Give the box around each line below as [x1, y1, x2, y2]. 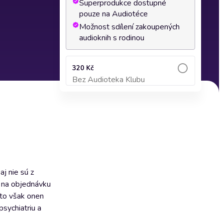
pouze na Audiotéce [79, 8, 148, 19]
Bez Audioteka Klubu [72, 74, 145, 85]
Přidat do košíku [107, 81, 154, 88]
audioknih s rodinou [79, 32, 144, 43]
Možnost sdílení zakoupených [79, 21, 180, 32]
